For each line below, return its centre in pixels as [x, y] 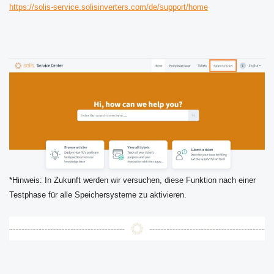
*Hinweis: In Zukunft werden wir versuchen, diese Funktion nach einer [132, 180]
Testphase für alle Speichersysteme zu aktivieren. [98, 195]
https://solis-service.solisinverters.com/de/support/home [109, 7]
